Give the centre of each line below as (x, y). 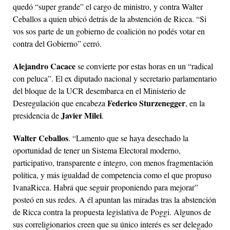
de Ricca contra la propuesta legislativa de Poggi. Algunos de (112, 212)
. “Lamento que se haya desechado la (128, 138)
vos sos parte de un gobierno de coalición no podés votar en (109, 31)
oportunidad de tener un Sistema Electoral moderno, (97, 150)
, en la (195, 103)
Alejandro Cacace (44, 66)
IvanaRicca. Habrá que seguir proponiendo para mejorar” (106, 187)
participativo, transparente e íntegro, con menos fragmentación (113, 162)
